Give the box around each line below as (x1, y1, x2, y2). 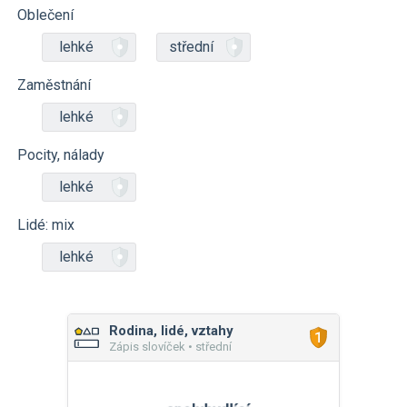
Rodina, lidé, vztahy (109, 323, 233, 339)
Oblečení (17, 6, 74, 24)
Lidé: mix (17, 216, 74, 233)
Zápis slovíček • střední (109, 340, 232, 353)
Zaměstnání (17, 76, 91, 94)
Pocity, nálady (17, 146, 104, 164)
